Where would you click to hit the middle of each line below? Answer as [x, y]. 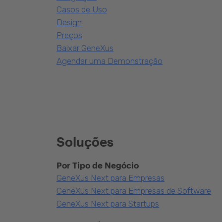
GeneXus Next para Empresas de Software [134, 191]
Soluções [85, 141]
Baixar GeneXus [85, 48]
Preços [69, 35]
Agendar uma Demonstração [110, 61]
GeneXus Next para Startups [108, 204]
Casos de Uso [82, 9]
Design [69, 22]
